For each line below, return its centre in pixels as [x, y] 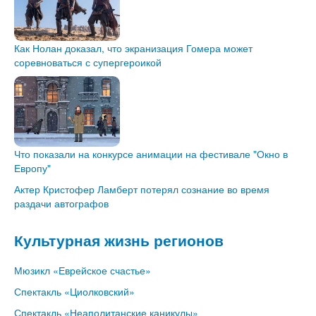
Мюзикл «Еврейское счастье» [83, 270]
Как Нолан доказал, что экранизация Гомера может [133, 48]
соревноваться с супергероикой [88, 62]
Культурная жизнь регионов [119, 240]
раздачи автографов [61, 203]
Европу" [32, 168]
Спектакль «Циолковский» [74, 291]
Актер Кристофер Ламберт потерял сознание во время [142, 189]
